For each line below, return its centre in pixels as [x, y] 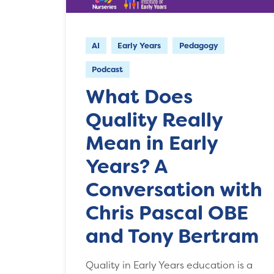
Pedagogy [198, 45]
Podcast [108, 69]
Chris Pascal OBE [167, 213]
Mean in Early [151, 143]
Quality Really [154, 120]
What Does [139, 96]
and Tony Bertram [172, 236]
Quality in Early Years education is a [169, 265]
